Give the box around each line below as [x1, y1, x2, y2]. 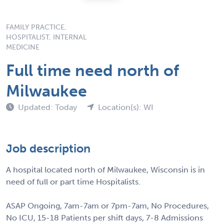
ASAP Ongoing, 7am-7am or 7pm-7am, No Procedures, [6, 200, 209, 210]
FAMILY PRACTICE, [6, 22, 66, 31]
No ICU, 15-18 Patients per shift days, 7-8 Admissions [6, 212, 203, 222]
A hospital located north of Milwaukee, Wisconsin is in [6, 164, 205, 174]
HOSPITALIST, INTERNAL [6, 32, 86, 41]
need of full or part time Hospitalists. [6, 176, 140, 186]
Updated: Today [18, 102, 79, 112]
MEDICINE [6, 42, 39, 51]
